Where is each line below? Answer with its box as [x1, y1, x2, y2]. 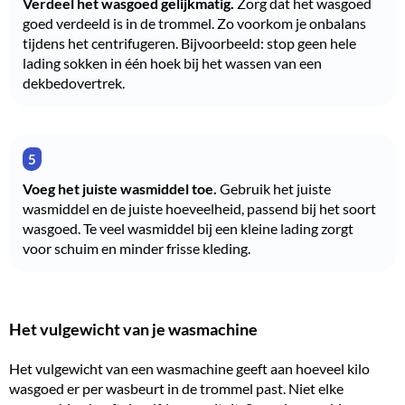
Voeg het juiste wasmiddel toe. [23, 179, 217, 197]
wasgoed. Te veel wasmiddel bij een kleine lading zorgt [23, 219, 353, 237]
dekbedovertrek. [23, 73, 125, 91]
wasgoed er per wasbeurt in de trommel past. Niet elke [9, 379, 344, 397]
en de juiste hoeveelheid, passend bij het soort [89, 199, 376, 217]
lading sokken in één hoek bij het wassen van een [23, 53, 322, 71]
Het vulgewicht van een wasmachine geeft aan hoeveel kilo [9, 359, 370, 377]
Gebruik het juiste [217, 179, 331, 197]
